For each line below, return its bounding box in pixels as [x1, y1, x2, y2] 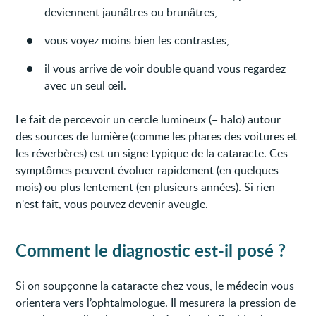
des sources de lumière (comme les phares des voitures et [16, 128, 298, 144]
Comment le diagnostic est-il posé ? [16, 238, 286, 262]
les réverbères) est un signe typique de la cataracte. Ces [16, 145, 288, 161]
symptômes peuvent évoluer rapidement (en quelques [16, 162, 279, 178]
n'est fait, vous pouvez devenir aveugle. [16, 195, 209, 212]
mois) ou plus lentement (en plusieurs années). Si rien [16, 178, 276, 195]
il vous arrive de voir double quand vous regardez [44, 60, 286, 76]
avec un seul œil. [44, 77, 127, 93]
